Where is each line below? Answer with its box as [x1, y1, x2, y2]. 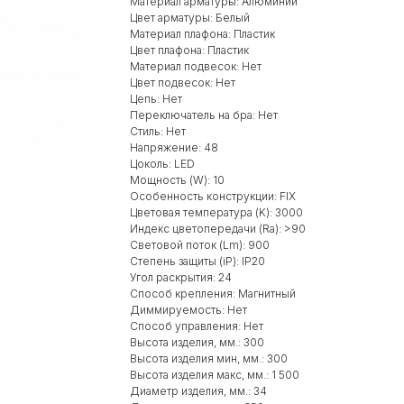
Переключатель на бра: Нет [130, 107, 278, 122]
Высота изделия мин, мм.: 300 [130, 351, 288, 365]
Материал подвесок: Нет [130, 59, 262, 73]
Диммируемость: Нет [130, 302, 247, 317]
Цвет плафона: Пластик [130, 42, 249, 57]
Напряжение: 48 [130, 140, 218, 154]
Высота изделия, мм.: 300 [130, 335, 264, 349]
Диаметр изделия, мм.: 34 [130, 383, 267, 398]
